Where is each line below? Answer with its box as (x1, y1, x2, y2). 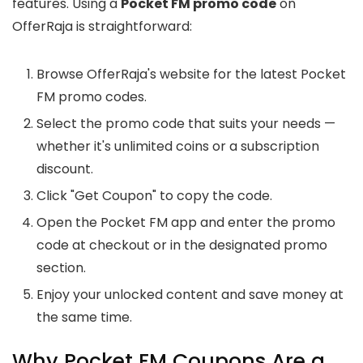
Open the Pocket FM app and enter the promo (36, 213, 335, 233)
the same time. (36, 308, 132, 327)
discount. (36, 160, 93, 179)
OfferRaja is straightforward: (12, 17, 192, 36)
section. (36, 258, 86, 278)
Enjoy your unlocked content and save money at (36, 285, 344, 305)
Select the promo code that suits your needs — (36, 114, 335, 134)
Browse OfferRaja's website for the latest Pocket (36, 65, 346, 84)
